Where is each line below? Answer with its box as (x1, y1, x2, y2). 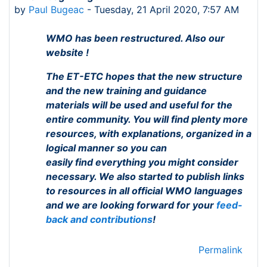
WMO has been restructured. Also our (46, 32, 225, 44)
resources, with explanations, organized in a (46, 128, 252, 139)
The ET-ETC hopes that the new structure (46, 70, 243, 82)
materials (46, 99, 92, 111)
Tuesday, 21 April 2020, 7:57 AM (94, 4, 239, 15)
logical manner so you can (46, 142, 167, 154)
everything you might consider (95, 156, 238, 168)
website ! (46, 46, 89, 58)
